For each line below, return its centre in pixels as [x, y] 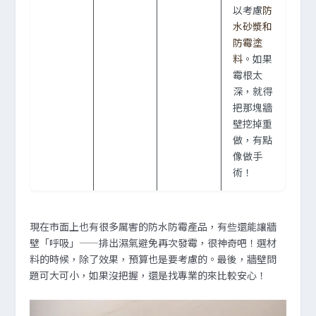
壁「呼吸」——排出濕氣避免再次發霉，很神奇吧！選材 [153, 243]
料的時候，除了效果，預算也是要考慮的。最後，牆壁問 [153, 259]
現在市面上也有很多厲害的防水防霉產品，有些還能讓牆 [153, 227]
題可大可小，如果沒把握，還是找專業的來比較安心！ [148, 275]
